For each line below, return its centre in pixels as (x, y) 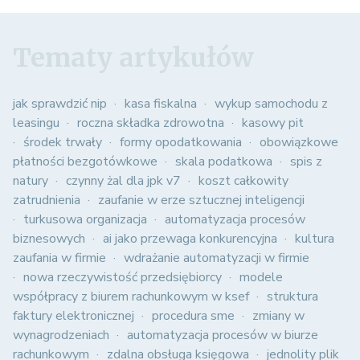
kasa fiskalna (161, 104)
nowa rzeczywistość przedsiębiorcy (123, 278)
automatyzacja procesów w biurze (223, 335)
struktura (292, 297)
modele (261, 278)
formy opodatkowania (181, 143)
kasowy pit (273, 123)
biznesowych (49, 239)
